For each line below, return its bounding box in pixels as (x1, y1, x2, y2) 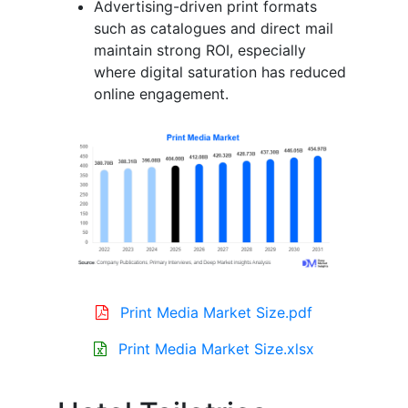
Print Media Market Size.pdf (120, 303, 312, 322)
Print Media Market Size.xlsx (118, 340, 314, 359)
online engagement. (94, 84, 229, 103)
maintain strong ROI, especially (94, 40, 306, 59)
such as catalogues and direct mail (94, 18, 333, 37)
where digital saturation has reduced (94, 62, 346, 81)
